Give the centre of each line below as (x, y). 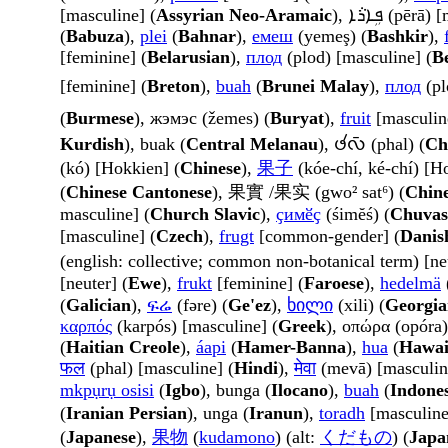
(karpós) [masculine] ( (195, 326)
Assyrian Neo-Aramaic (244, 15)
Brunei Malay (315, 86)
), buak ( (155, 144)
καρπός (86, 326)
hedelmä (410, 283)
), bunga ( (235, 390)
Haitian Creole (123, 347)
